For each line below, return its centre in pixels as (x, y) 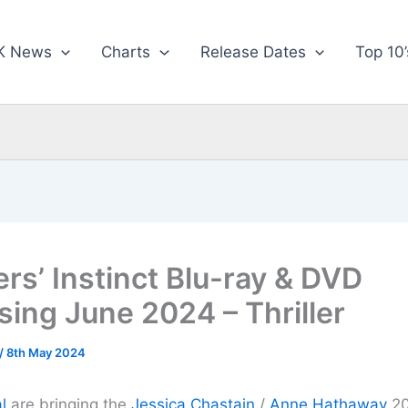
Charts (126, 52)
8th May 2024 (46, 352)
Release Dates (253, 52)
